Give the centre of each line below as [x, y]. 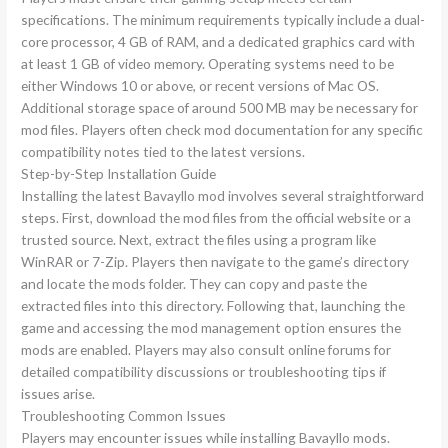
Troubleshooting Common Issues [124, 416]
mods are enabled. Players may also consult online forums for [206, 350]
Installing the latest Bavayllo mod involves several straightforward [223, 196]
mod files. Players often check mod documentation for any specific [222, 130]
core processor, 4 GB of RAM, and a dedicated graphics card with [218, 42]
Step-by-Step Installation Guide [119, 174]
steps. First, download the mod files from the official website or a [216, 218]
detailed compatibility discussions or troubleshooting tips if [204, 372]
